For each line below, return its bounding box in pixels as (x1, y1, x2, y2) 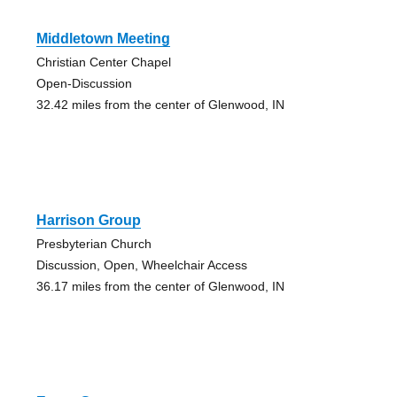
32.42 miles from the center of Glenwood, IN (35, 97, 284, 112)
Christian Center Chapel (35, 54, 171, 69)
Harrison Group (35, 212, 141, 228)
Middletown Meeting (35, 30, 170, 46)
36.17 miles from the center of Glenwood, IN (35, 278, 284, 293)
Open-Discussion (35, 75, 132, 90)
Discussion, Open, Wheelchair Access (35, 257, 247, 272)
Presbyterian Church (35, 236, 152, 251)
